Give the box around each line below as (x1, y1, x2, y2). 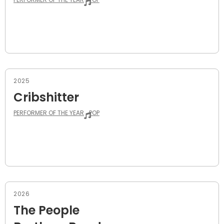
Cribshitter (13, 88, 79, 105)
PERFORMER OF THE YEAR (13, 108, 84, 117)
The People (13, 201, 79, 218)
